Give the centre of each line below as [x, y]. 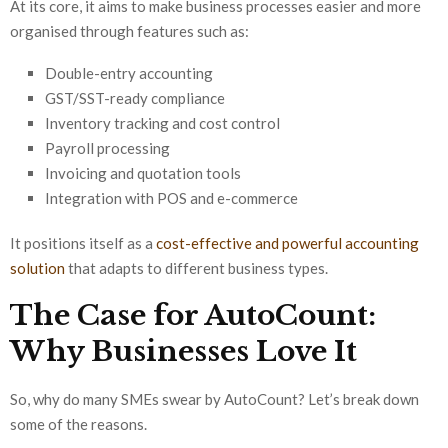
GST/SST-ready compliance [135, 98]
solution [37, 268]
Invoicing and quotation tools [143, 173]
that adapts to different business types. [196, 268]
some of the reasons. [78, 424]
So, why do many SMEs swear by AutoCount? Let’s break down [214, 399]
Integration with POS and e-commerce [171, 198]
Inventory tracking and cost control [162, 123]
